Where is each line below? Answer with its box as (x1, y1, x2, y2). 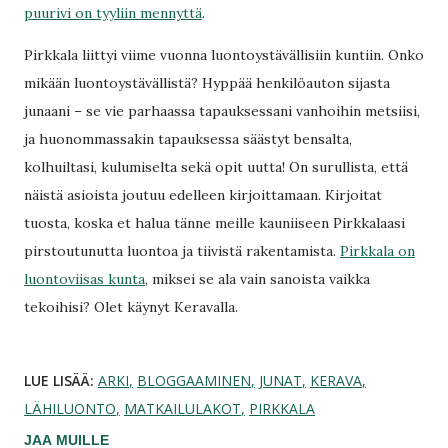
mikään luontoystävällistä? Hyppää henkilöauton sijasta (24, 74, 390, 92)
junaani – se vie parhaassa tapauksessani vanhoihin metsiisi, (24, 102, 420, 120)
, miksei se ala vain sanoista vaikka (145, 270, 370, 288)
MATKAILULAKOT (124, 399, 241, 418)
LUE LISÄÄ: (24, 371, 94, 390)
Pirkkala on (340, 242, 415, 260)
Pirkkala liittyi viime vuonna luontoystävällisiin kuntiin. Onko (24, 46, 424, 64)
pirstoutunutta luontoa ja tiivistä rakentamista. (24, 242, 340, 260)
